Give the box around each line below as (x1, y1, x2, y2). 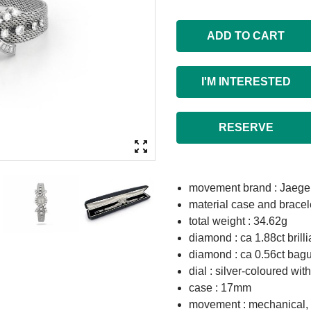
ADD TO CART (207, 30, 285, 42)
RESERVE (218, 121, 274, 133)
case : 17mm (189, 282, 251, 294)
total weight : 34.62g (189, 215, 287, 227)
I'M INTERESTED (201, 76, 291, 87)
